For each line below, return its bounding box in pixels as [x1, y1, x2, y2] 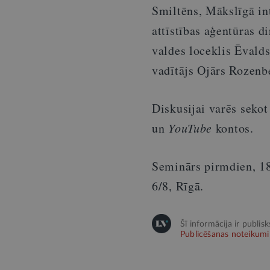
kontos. [212, 120, 254, 136]
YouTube [168, 120, 213, 136]
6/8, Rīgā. [152, 178, 204, 194]
